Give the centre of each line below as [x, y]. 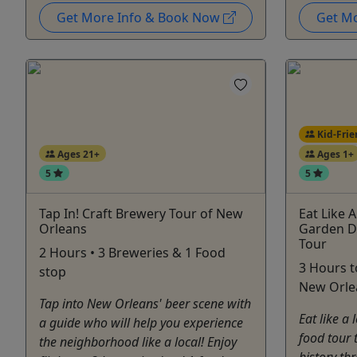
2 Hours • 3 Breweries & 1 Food [132, 253]
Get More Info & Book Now [139, 17]
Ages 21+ [77, 154]
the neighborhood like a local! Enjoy [138, 342]
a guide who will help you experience [141, 323]
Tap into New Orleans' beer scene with [145, 304]
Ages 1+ [334, 154]
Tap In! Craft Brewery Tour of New [141, 214]
